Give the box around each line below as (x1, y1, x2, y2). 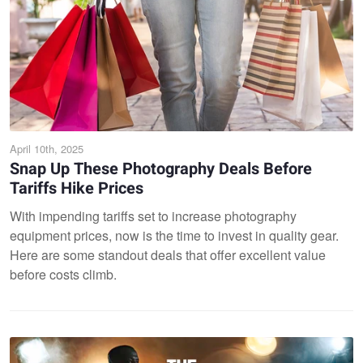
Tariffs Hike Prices (10, 177, 143, 200)
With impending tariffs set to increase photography (10, 207, 297, 225)
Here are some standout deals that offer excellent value (10, 246, 326, 264)
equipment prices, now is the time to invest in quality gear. (10, 226, 339, 245)
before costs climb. (10, 265, 117, 284)
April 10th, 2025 (10, 141, 83, 156)
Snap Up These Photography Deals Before (10, 157, 312, 181)
